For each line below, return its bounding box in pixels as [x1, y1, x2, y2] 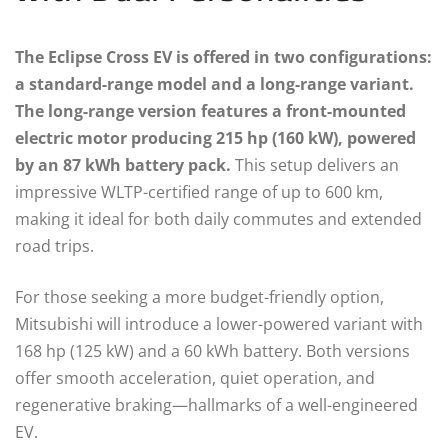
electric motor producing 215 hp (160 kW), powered [15, 126, 416, 149]
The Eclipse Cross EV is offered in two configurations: [15, 45, 432, 68]
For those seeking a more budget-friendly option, [15, 285, 384, 308]
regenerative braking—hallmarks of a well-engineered [15, 393, 418, 416]
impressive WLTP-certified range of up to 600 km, [15, 180, 383, 203]
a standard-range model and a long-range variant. [15, 72, 414, 95]
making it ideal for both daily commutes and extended [15, 207, 422, 230]
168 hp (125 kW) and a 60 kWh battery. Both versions [15, 339, 410, 362]
